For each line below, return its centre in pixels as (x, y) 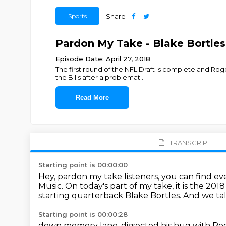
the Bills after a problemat (98, 77)
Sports (77, 16)
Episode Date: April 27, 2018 (103, 59)
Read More (92, 98)
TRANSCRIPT (190, 143)
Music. (52, 186)
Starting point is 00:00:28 (83, 214)
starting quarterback (82, 195)
